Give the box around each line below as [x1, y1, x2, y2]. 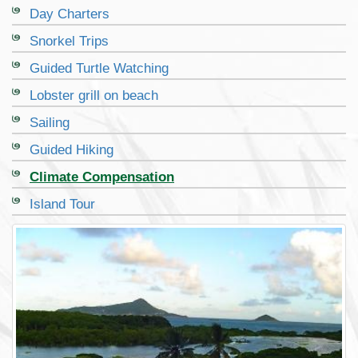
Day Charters [30, 6, 109, 22]
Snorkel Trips [30, 34, 109, 50]
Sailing [30, 115, 70, 131]
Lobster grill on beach [30, 88, 158, 104]
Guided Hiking [30, 142, 113, 158]
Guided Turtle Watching [30, 61, 169, 77]
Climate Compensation [30, 169, 174, 185]
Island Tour [30, 197, 95, 213]
